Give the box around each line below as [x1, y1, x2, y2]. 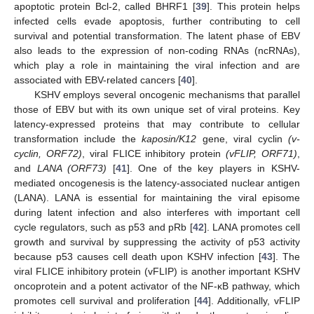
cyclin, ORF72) [14, 148, 82, 160]
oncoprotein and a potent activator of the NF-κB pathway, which [14, 280, 300, 292]
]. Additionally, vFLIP [208, 295, 301, 307]
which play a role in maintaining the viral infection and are [14, 60, 300, 71]
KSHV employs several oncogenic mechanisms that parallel [34, 89, 300, 101]
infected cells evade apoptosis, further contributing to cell [14, 15, 300, 27]
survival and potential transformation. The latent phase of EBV [14, 30, 300, 42]
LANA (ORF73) [36, 163, 107, 175]
